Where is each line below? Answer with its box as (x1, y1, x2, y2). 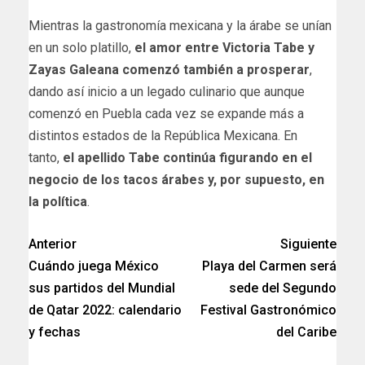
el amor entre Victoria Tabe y (134, 39, 314, 55)
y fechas (29, 323, 81, 340)
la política (29, 193, 87, 209)
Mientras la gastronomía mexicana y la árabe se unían (29, 17, 332, 33)
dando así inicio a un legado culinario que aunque (29, 83, 305, 99)
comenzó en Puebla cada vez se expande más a (29, 105, 304, 121)
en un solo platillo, (29, 39, 134, 55)
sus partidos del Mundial (29, 279, 175, 296)
